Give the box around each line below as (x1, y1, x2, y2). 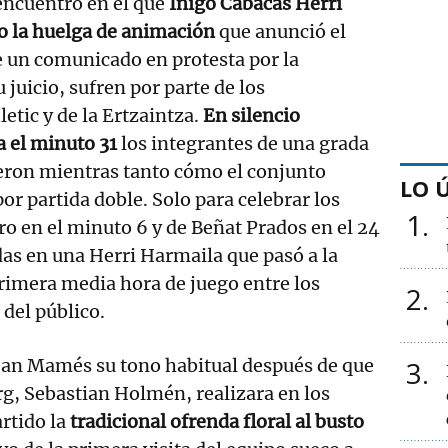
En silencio (203, 103, 300, 127)
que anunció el (215, 19, 346, 43)
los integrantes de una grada (117, 131, 369, 155)
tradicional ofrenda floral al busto (70, 409, 364, 433)
